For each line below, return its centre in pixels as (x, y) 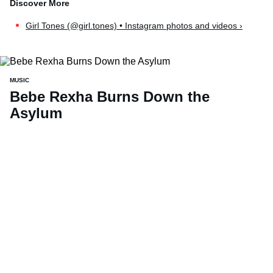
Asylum (36, 113)
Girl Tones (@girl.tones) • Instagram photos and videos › (134, 26)
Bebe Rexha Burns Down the (110, 96)
